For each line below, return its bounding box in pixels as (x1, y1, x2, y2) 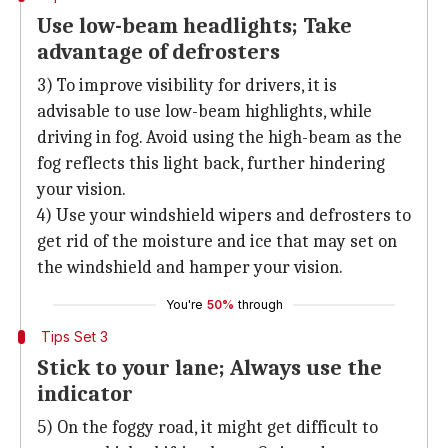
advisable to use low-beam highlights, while (37, 101, 372, 122)
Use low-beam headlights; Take (37, 13, 352, 39)
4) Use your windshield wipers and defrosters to (37, 205, 411, 226)
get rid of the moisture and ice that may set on (37, 231, 397, 252)
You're (165, 297, 203, 312)
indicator (37, 381, 133, 407)
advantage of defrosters (37, 39, 280, 65)
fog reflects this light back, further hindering (37, 153, 385, 174)
